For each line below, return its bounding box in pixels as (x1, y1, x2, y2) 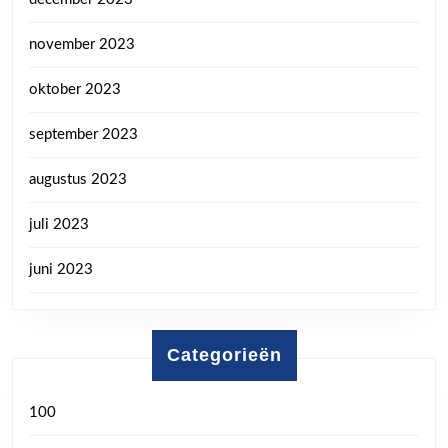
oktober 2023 (29, 81, 121, 97)
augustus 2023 (29, 171, 127, 187)
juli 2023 (29, 216, 89, 232)
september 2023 (29, 126, 138, 142)
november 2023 (29, 36, 135, 52)
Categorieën (166, 344, 282, 365)
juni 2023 (29, 261, 93, 277)
